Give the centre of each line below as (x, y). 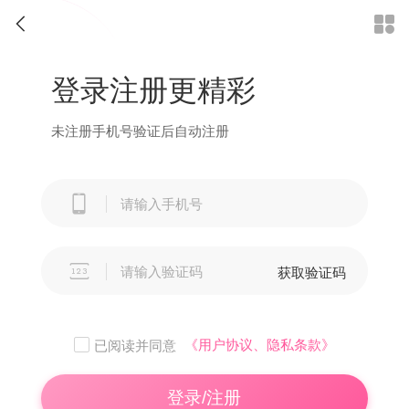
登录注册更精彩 (153, 89)
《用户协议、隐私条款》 (260, 343)
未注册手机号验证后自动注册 (140, 130)
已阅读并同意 (135, 344)
